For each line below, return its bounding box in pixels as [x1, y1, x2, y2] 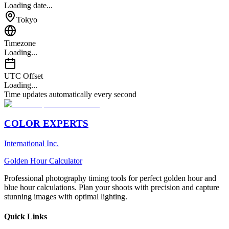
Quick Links [4, 212, 47, 221]
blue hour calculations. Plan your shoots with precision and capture [4, 182, 219, 192]
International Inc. [4, 139, 59, 148]
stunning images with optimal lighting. [4, 192, 127, 201]
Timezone [4, 39, 36, 48]
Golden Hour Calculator [4, 156, 82, 165]
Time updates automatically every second [4, 90, 136, 99]
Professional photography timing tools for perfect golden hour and [4, 173, 216, 182]
